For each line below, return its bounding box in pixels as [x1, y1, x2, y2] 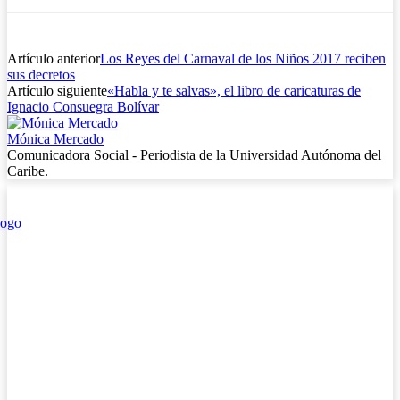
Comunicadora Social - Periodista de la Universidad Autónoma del [7, 146, 381, 162]
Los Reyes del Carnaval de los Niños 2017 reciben [100, 50, 386, 66]
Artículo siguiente [7, 82, 107, 98]
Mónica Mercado [7, 130, 104, 146]
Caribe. [7, 162, 48, 179]
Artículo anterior [7, 50, 100, 66]
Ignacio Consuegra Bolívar [7, 98, 159, 114]
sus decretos [7, 66, 75, 82]
